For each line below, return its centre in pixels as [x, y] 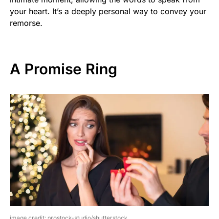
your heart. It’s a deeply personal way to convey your [108, 11]
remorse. [26, 23]
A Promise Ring [64, 69]
